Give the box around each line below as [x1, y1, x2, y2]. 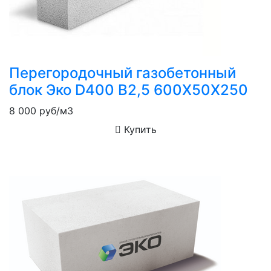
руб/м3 [36, 104, 73, 117]
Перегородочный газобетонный [9, 64, 236, 82]
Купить [120, 123, 157, 135]
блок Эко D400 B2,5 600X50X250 [9, 80, 248, 99]
